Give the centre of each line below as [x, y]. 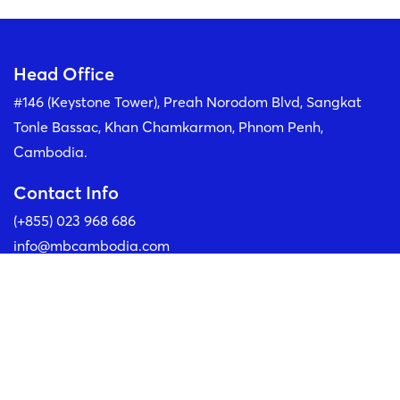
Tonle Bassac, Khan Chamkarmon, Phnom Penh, [168, 127]
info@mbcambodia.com [92, 246]
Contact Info [66, 193]
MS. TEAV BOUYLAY [200, 60]
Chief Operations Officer [200, 86]
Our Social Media [85, 287]
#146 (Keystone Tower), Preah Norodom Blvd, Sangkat [187, 102]
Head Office [64, 74]
